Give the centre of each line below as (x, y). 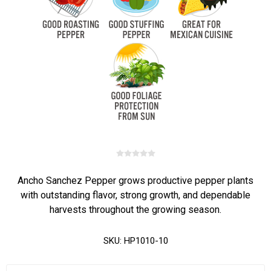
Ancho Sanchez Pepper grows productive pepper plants (135, 181)
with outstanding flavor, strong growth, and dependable (135, 195)
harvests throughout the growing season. (135, 210)
